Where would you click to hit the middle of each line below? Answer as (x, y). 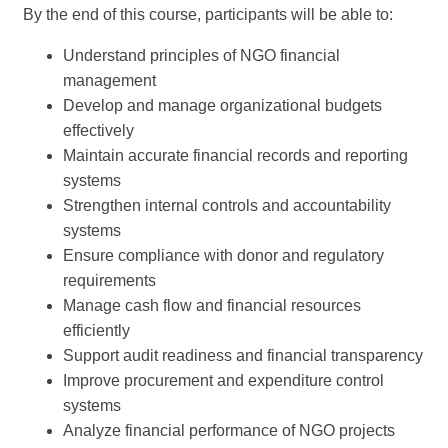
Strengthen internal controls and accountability (227, 205)
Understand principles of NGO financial (201, 55)
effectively (98, 130)
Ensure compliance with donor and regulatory (223, 255)
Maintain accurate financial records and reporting (235, 155)
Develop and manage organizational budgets (222, 105)
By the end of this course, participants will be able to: (208, 14)
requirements (109, 280)
